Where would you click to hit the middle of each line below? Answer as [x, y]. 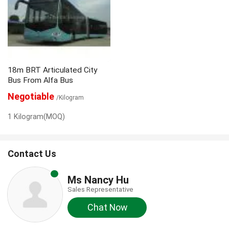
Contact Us [32, 153]
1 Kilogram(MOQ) [36, 116]
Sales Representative [100, 189]
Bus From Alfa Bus [40, 80]
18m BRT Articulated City [52, 70]
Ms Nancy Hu [98, 180]
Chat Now [107, 207]
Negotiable [31, 96]
